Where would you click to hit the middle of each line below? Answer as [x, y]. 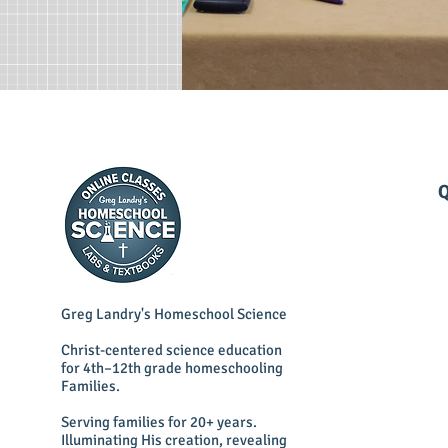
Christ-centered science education [172, 350]
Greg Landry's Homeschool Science [174, 314]
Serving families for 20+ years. [159, 422]
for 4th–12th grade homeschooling [172, 368]
